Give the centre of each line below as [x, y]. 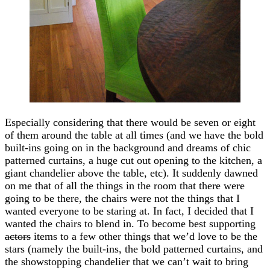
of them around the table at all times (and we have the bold [134, 135]
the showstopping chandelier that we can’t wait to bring [127, 261]
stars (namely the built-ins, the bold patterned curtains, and [134, 249]
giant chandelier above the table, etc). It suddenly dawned [131, 173]
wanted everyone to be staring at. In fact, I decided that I [129, 211]
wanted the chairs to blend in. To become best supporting [130, 223]
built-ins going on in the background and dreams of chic [128, 147]
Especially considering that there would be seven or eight [130, 122]
